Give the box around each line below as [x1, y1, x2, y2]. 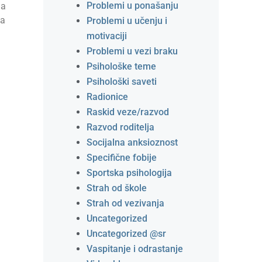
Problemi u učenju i [87, 15, 167, 26]
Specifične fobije [87, 152, 157, 163]
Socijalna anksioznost [87, 137, 178, 148]
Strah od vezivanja [87, 198, 164, 209]
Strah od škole [87, 182, 147, 194]
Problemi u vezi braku [87, 46, 178, 57]
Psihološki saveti [87, 76, 157, 87]
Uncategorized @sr [87, 228, 166, 239]
